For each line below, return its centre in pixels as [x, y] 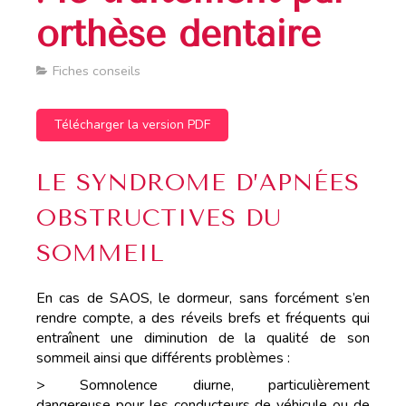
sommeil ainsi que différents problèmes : [163, 358]
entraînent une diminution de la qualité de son [203, 338]
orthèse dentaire [179, 34]
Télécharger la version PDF [132, 125]
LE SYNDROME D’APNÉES [198, 183]
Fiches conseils [97, 71]
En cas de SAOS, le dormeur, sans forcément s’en [203, 298]
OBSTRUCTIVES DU [159, 218]
